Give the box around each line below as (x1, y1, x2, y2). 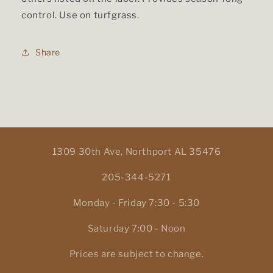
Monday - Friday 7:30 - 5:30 (73, 197, 200, 208)
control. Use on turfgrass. (21, 9, 140, 21)
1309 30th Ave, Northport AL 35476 (52, 146, 221, 157)
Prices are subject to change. (69, 248, 204, 260)
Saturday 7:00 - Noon (87, 222, 186, 234)
